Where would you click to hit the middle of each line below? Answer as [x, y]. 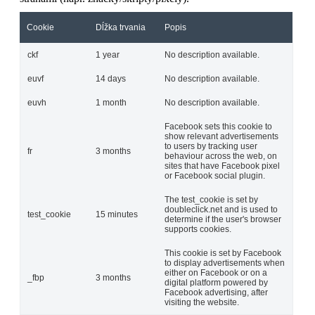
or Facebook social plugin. [215, 176]
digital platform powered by [216, 283]
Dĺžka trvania [121, 28]
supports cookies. [198, 230]
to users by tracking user [211, 147]
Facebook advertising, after [216, 293]
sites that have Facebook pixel [222, 166]
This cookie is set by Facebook [223, 253]
